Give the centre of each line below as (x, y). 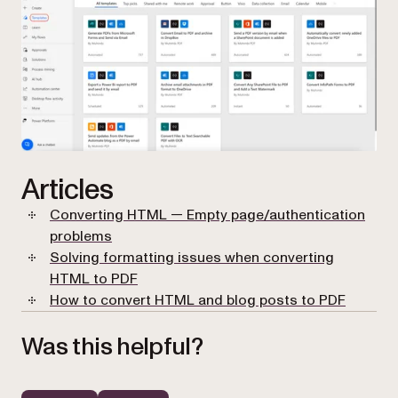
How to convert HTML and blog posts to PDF (198, 300)
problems (81, 236)
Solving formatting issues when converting (192, 257)
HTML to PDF (94, 279)
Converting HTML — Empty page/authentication (207, 215)
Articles (68, 190)
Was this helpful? (112, 346)
